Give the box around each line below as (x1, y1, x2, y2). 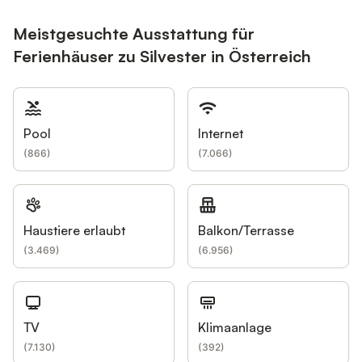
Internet (198, 125, 243, 141)
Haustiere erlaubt (23, 222, 125, 238)
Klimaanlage (198, 319, 271, 335)
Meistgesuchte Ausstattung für (13, 23, 255, 44)
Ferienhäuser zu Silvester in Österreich (13, 46, 311, 66)
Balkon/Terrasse (198, 222, 294, 238)
